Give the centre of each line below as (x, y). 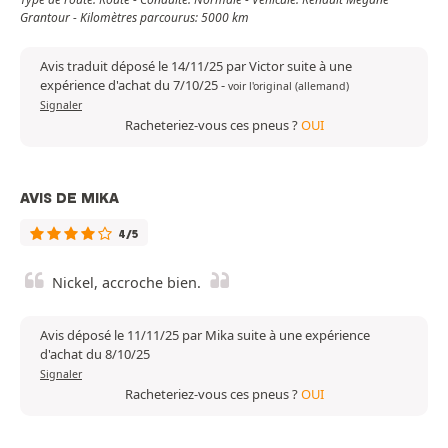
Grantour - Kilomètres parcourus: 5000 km (134, 18)
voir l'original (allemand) (288, 86)
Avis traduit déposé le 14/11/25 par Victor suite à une (196, 66)
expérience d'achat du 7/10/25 (130, 85)
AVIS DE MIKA (69, 198)
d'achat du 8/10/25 (95, 354)
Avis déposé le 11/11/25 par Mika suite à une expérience (205, 335)
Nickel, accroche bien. (126, 283)
